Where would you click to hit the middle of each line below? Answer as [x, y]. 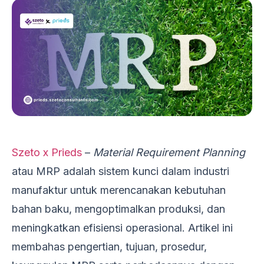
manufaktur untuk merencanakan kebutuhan [119, 190]
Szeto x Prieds [47, 152]
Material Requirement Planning [169, 152]
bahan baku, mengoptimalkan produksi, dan [118, 209]
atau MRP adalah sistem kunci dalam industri [121, 171]
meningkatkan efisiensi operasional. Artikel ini [122, 227]
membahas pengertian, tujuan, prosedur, [109, 246]
